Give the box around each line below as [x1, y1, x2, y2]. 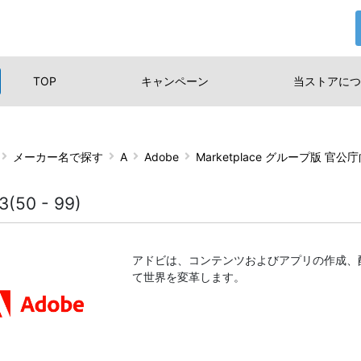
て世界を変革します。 [132, 269, 245, 284]
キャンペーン [140, 73, 209, 88]
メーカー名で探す [13, 150, 103, 164]
